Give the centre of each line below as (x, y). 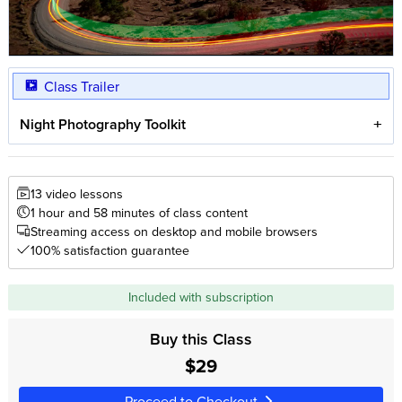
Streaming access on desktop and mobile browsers (174, 232)
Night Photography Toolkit (103, 124)
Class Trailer (81, 87)
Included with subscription (201, 297)
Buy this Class (201, 339)
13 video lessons (76, 194)
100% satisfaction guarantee (109, 250)
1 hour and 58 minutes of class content (139, 213)
